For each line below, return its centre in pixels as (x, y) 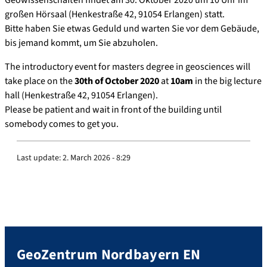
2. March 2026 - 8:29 (97, 158)
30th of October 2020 (117, 81)
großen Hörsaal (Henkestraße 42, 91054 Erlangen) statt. (115, 14)
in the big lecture (227, 81)
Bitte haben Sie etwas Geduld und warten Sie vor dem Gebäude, (132, 28)
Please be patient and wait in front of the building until (113, 109)
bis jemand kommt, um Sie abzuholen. (81, 43)
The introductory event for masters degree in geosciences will (128, 66)
